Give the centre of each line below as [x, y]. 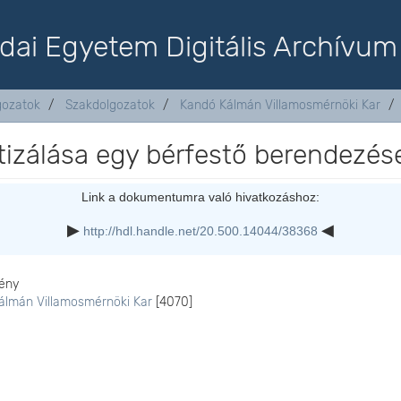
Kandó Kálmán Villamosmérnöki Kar [280, 105]
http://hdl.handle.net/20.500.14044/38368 [200, 231]
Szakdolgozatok [110, 105]
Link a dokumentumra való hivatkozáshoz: [200, 197]
